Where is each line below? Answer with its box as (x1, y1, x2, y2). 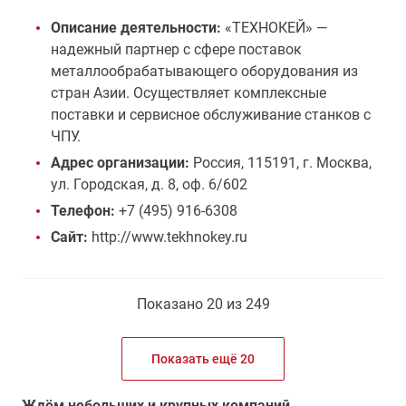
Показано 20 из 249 (136, 295, 270, 313)
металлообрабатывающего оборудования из (51, 63, 358, 80)
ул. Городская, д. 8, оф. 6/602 (51, 176, 247, 193)
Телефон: (51, 202, 115, 219)
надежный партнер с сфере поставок (51, 41, 302, 58)
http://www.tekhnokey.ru (88, 228, 247, 246)
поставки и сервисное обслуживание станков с (51, 106, 371, 123)
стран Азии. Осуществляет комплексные (51, 84, 326, 101)
